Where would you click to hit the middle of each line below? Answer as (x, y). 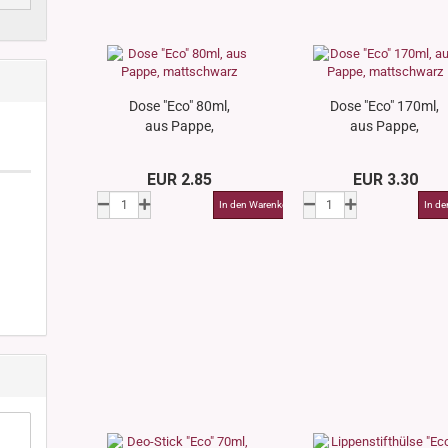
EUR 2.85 (180, 179)
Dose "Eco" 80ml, (179, 106)
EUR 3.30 (385, 179)
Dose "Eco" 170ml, (385, 106)
